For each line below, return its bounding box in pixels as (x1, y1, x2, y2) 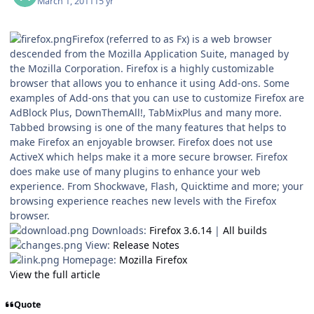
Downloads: (89, 224, 149, 238)
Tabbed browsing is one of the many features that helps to (10, 121, 286, 135)
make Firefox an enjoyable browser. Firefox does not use (10, 135, 273, 149)
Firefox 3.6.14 (149, 224, 212, 238)
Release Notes (113, 238, 179, 252)
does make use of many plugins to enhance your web (10, 165, 261, 179)
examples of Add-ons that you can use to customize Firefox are (10, 91, 304, 105)
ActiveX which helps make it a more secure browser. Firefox (10, 150, 287, 164)
